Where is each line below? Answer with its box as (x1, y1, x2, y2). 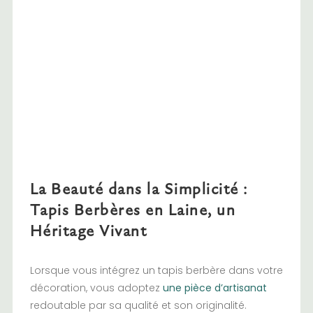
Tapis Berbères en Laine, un (29, 199, 236, 219)
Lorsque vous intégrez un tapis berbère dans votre (29, 263, 283, 277)
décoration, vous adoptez (29, 281, 163, 295)
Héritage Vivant (29, 220, 147, 240)
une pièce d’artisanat (162, 281, 267, 295)
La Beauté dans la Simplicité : (29, 178, 248, 198)
